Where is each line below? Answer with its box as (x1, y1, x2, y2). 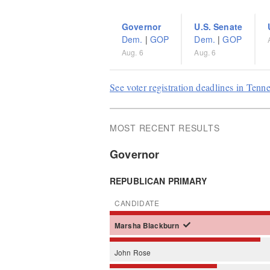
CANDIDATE (115, 198, 160, 208)
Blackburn (142, 221, 181, 231)
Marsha (115, 221, 143, 231)
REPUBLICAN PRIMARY (110, 175, 207, 187)
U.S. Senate (194, 20, 242, 33)
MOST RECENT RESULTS (110, 122, 220, 134)
